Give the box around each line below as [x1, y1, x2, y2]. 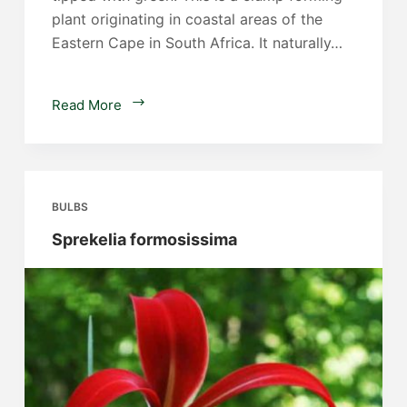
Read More [51, 96, 122, 114]
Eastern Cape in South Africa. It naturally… [51, 34, 342, 53]
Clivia [143, 95, 179, 114]
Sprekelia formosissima [51, 230, 237, 250]
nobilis [143, 117, 186, 135]
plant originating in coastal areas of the [51, 10, 323, 29]
